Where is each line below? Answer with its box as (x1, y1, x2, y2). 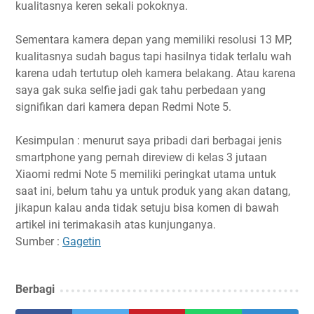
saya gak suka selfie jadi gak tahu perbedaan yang (15, 83, 266, 97)
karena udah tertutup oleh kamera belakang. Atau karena (15, 67, 296, 81)
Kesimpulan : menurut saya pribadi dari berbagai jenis (15, 134, 282, 148)
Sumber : (15, 235, 62, 249)
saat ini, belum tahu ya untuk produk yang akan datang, (15, 184, 290, 198)
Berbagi (15, 282, 55, 296)
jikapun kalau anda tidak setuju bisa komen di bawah (15, 201, 279, 215)
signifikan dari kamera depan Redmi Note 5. (15, 100, 231, 114)
